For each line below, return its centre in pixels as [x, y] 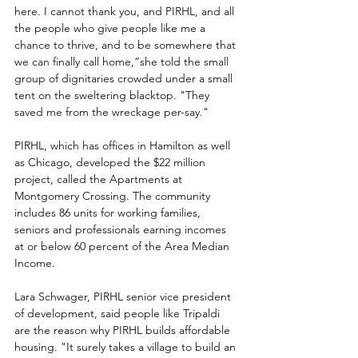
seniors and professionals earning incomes [122, 230]
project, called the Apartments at [100, 179]
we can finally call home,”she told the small [123, 62]
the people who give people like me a [111, 28]
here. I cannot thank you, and [90, 12]
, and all [216, 12]
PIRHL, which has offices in [82, 146]
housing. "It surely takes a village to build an [127, 347]
